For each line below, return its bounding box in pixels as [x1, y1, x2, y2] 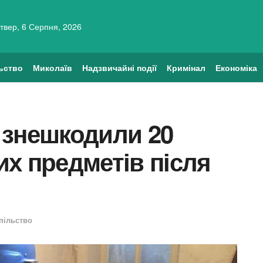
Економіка [215, 62, 257, 73]
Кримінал [166, 62, 205, 73]
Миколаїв [33, 62, 73, 73]
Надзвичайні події [82, 62, 157, 73]
